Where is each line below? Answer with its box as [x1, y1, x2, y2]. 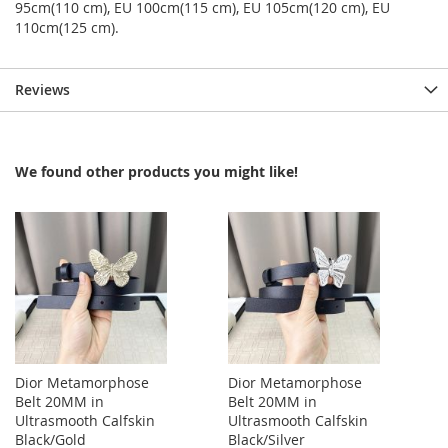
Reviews [15, 80, 70, 99]
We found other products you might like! [15, 162, 298, 181]
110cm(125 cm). [15, 18, 119, 37]
